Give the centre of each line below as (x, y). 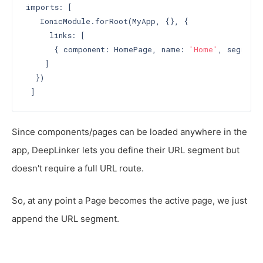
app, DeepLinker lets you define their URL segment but (126, 150)
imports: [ (49, 7)
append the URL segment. (65, 219)
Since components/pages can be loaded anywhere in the (129, 132)
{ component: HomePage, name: (107, 49)
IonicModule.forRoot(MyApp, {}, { (107, 21)
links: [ (55, 35)
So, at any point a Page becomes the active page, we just (129, 200)
